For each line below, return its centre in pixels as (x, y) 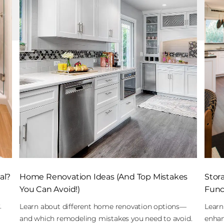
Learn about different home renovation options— (103, 206)
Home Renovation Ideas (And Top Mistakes (104, 177)
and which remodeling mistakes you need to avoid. (106, 218)
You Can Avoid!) (50, 189)
